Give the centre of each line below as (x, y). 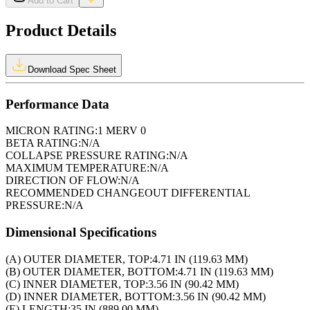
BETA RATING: (43, 143)
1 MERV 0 (122, 131)
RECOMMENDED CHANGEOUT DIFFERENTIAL (128, 193)
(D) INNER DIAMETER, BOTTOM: (90, 296)
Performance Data (57, 104)
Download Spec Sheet (72, 69)
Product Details (61, 30)
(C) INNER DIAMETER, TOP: (77, 284)
